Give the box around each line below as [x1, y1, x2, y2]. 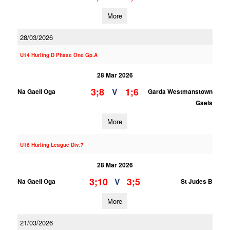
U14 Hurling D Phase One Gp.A [20, 51, 98, 59]
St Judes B [180, 177, 213, 186]
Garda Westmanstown [147, 87, 213, 96]
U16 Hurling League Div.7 [20, 141, 84, 148]
